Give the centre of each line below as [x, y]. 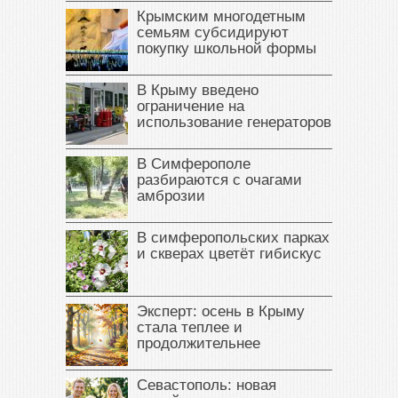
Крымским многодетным [221, 17]
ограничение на [191, 107]
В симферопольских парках [233, 238]
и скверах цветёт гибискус [229, 254]
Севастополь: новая [207, 386]
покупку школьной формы [227, 49]
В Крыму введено [198, 91]
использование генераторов [234, 123]
